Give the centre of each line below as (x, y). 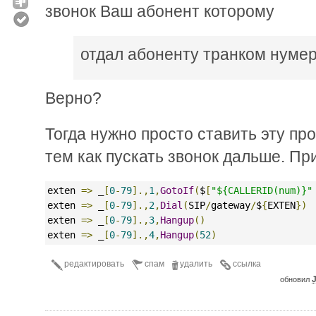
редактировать (94, 263)
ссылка (247, 263)
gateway (231, 205)
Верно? (73, 98)
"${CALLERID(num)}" (262, 190)
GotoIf (177, 190)
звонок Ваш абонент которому (160, 11)
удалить (196, 263)
